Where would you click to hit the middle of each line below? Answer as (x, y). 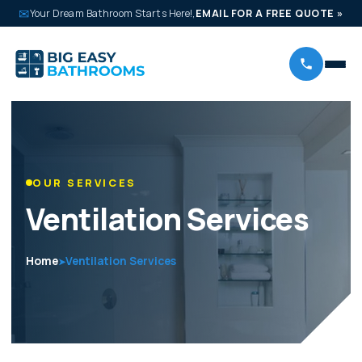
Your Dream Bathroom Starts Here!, (112, 13)
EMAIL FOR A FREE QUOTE (266, 13)
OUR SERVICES (84, 183)
